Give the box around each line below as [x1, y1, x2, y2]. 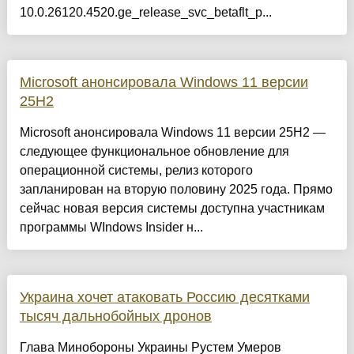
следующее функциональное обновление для [19, 145, 289, 159]
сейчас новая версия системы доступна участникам [19, 201, 325, 216]
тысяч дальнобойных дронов [19, 308, 212, 325]
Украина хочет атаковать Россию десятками [19, 289, 310, 306]
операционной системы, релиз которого [19, 164, 253, 178]
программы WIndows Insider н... [19, 220, 203, 235]
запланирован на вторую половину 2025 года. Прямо [19, 183, 333, 197]
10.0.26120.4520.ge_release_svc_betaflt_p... [19, 6, 272, 20]
